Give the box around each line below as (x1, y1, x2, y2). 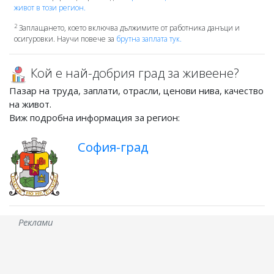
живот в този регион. (13, 2, 86, 13)
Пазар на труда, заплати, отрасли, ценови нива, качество (9, 84, 264, 97)
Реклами (18, 215, 53, 228)
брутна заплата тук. (116, 34, 182, 45)
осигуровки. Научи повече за (13, 34, 116, 45)
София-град (78, 138, 149, 156)
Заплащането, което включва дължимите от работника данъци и (17, 23, 240, 34)
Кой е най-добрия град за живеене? (28, 64, 240, 82)
